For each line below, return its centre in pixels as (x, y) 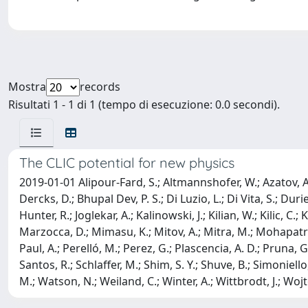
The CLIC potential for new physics (127, 163)
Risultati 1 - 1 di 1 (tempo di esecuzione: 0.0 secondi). (144, 104)
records (100, 87)
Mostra (27, 87)
